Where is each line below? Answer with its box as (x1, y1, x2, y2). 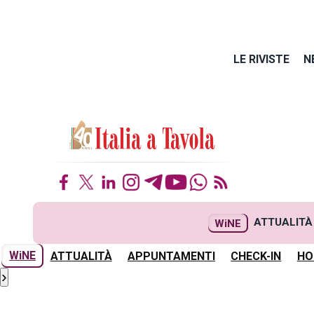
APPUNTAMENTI (127, 249, 215, 263)
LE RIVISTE (233, 52, 290, 66)
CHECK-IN (231, 249, 282, 263)
